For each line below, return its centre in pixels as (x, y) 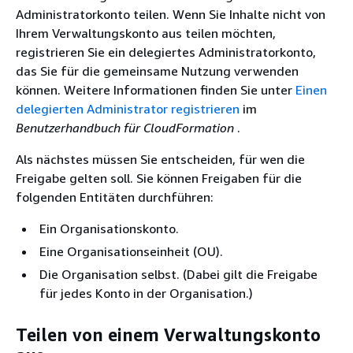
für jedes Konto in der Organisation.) (146, 293)
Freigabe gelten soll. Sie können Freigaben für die (159, 178)
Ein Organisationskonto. (109, 229)
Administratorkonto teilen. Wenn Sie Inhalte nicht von (171, 14)
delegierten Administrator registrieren (128, 109)
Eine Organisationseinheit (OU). (131, 251)
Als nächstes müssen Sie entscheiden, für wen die (160, 159)
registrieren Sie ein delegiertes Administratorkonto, (166, 52)
